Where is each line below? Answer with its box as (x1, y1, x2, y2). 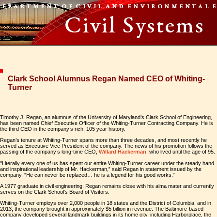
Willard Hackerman (99, 149, 146, 155)
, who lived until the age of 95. (146, 149, 215, 155)
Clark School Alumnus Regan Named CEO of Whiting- (8, 75, 205, 83)
